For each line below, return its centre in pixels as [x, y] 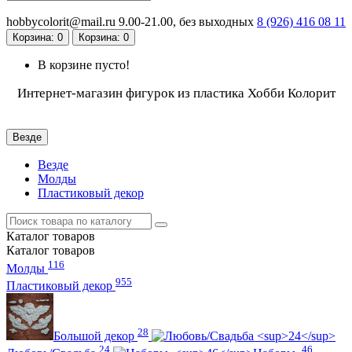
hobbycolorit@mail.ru [61, 22]
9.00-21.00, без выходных [186, 22]
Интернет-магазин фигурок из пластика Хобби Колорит [176, 93]
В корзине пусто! [84, 65]
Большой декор [95, 336]
